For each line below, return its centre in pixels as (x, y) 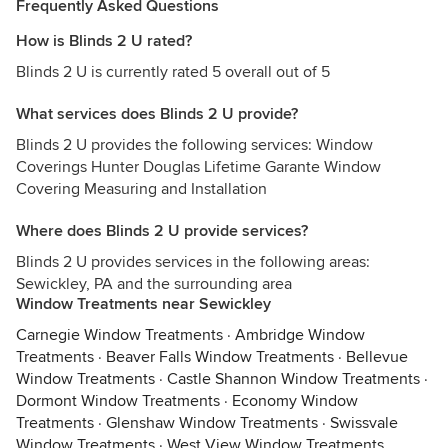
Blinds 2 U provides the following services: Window (194, 145)
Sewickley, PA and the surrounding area (154, 284)
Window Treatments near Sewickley (143, 304)
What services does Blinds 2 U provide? (157, 114)
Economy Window (295, 401)
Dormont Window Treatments (118, 401)
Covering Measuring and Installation (141, 189)
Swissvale (364, 423)
